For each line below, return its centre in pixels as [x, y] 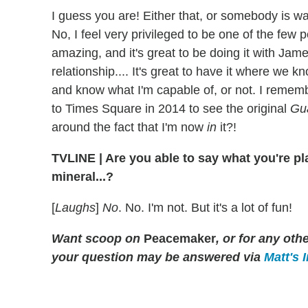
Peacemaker [178, 238]
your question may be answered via [158, 257]
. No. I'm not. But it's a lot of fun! [205, 207]
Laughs [75, 207]
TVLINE [75, 158]
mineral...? [82, 176]
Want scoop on [96, 238]
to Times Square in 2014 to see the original [171, 108]
